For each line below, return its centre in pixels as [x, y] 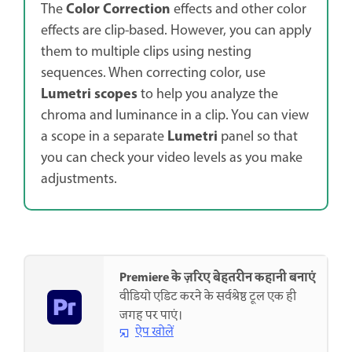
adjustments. [79, 180]
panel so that [258, 137]
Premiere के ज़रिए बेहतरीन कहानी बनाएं [218, 279]
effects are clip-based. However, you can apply [176, 31]
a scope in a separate [104, 137]
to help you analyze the [208, 95]
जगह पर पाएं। [151, 316]
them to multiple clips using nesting [146, 53]
